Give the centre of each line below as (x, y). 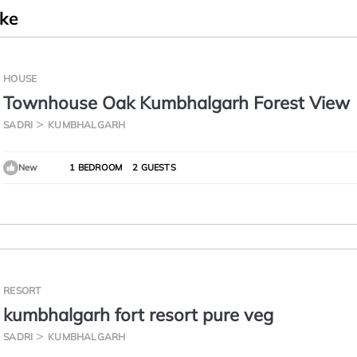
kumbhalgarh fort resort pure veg (139, 315)
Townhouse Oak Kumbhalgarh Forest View (177, 103)
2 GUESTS (153, 167)
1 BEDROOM (96, 167)
